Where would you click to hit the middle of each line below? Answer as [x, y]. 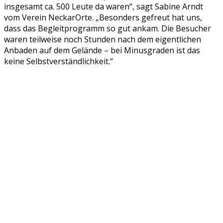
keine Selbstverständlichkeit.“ [58, 61]
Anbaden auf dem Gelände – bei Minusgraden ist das [102, 51]
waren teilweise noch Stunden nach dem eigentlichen [103, 40]
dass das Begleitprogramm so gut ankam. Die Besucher [108, 29]
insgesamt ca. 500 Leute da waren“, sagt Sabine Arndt [104, 7]
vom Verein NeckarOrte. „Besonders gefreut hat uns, [103, 18]
